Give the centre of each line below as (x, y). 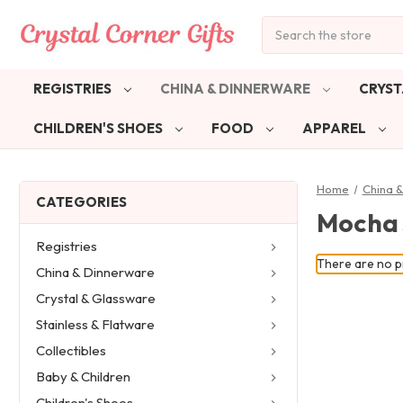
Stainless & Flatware (95, 325)
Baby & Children (83, 377)
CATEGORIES (81, 201)
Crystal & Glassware (95, 299)
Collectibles (71, 351)
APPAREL (335, 128)
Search (282, 25)
